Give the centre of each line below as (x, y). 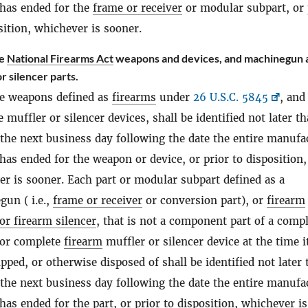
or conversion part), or (205, 200)
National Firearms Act (60, 58)
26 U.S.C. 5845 (231, 97)
